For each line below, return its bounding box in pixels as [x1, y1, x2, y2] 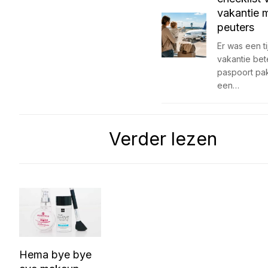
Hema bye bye [19, 248, 92, 261]
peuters [217, 21, 254, 34]
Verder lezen [109, 128, 218, 150]
